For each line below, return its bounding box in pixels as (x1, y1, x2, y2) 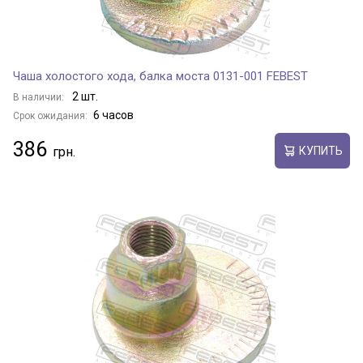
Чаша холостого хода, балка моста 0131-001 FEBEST (13, 69, 308, 83)
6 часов (93, 109, 134, 122)
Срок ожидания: (13, 110, 88, 122)
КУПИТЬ (298, 143, 343, 157)
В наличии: (13, 92, 66, 103)
